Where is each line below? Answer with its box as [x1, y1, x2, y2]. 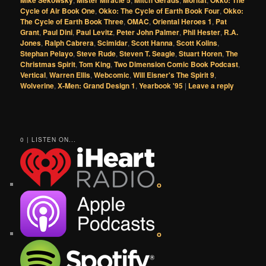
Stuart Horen [179, 48, 223, 59]
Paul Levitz [76, 27, 113, 38]
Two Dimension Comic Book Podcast [114, 59, 239, 70]
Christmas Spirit [20, 59, 76, 70]
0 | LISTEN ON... [20, 135, 77, 144]
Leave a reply [188, 80, 235, 91]
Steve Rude [77, 48, 116, 59]
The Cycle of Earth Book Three [20, 16, 124, 27]
